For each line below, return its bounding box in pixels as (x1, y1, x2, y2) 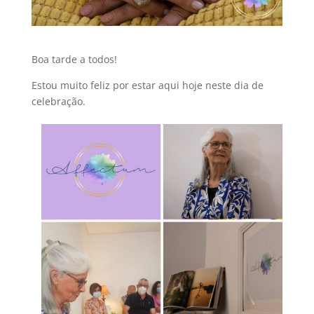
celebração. (31, 95, 86, 109)
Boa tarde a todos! (31, 53, 117, 67)
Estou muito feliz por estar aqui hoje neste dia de (31, 78, 264, 93)
